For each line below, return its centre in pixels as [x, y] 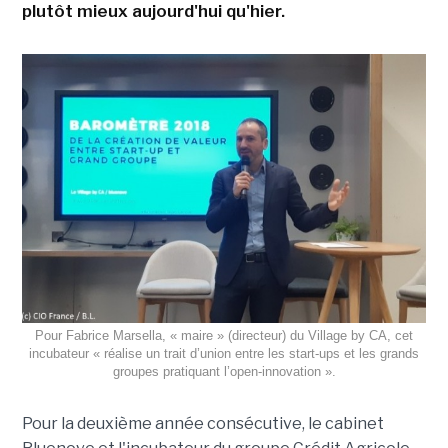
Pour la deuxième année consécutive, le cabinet [202, 424]
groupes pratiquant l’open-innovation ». [224, 372]
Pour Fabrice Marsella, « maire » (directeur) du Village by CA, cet [224, 336]
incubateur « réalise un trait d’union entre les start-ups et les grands [224, 354]
